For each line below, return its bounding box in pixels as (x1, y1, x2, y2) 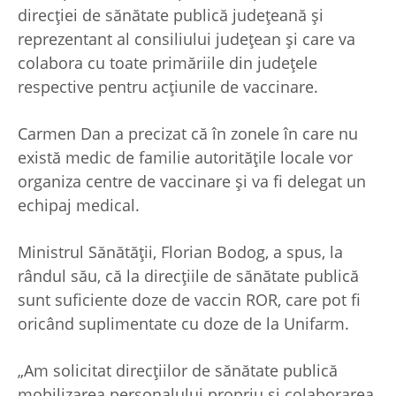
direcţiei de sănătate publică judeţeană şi (18, 4, 324, 27)
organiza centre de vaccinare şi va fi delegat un (18, 171, 366, 193)
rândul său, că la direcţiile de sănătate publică (18, 265, 359, 287)
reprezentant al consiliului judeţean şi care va (18, 28, 355, 50)
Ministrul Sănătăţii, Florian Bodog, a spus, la (18, 241, 343, 263)
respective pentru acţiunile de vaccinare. (18, 76, 318, 98)
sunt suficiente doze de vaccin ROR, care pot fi (18, 289, 361, 311)
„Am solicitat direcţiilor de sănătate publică (18, 360, 338, 382)
